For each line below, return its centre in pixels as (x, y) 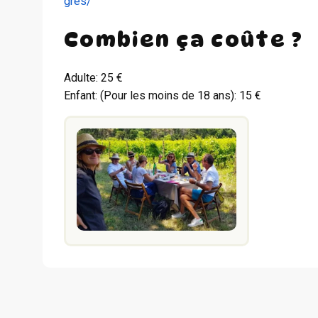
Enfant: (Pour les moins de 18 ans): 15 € (163, 95)
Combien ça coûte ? (184, 39)
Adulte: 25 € (93, 77)
